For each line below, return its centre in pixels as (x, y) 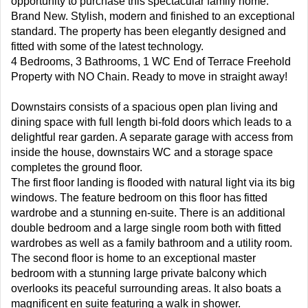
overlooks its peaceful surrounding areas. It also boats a (146, 288)
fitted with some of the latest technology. (107, 46)
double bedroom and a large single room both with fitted (146, 228)
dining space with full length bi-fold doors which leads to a (151, 122)
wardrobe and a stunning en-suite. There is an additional (148, 213)
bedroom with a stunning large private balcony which (139, 273)
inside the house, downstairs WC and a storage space (142, 152)
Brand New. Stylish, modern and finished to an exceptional (153, 16)
